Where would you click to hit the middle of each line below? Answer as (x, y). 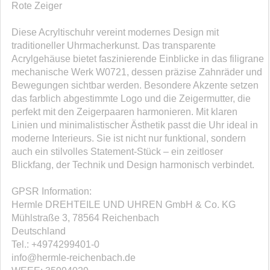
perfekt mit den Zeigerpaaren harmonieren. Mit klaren (124, 112)
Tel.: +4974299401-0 (55, 245)
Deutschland (39, 231)
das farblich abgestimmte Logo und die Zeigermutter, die (131, 99)
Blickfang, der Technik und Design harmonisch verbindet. (133, 165)
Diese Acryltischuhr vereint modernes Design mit (115, 33)
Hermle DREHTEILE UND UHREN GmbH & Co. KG (124, 205)
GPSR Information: (52, 192)
